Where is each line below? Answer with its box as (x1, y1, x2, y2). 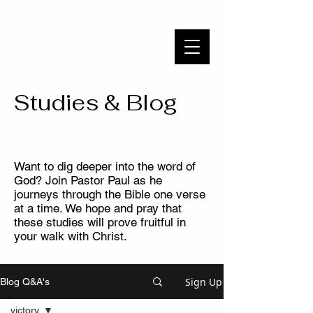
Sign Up (185, 275, 222, 289)
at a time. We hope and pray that (14, 201, 182, 215)
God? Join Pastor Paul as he (14, 173, 162, 187)
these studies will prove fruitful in (14, 215, 186, 229)
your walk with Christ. (14, 229, 127, 243)
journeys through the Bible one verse (14, 187, 205, 201)
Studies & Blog (14, 89, 177, 117)
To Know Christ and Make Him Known (13, 50, 165, 61)
